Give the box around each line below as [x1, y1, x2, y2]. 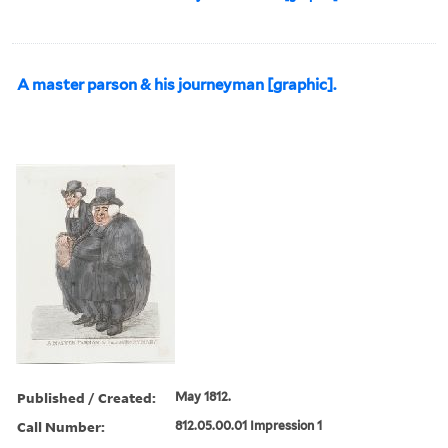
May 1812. [175, 388, 232, 404]
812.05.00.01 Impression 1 [175, 417, 323, 433]
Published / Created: [17, 387, 156, 407]
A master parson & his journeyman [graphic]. [17, 75, 336, 94]
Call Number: [17, 416, 105, 436]
